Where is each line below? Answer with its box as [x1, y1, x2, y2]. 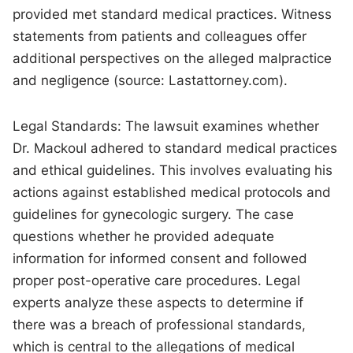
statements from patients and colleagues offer [13, 28, 307, 45]
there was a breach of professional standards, [13, 317, 307, 333]
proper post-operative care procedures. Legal [13, 273, 301, 289]
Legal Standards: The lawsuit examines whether [13, 118, 320, 135]
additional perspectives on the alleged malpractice [13, 50, 333, 67]
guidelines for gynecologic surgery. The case [13, 206, 295, 223]
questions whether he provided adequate [13, 229, 275, 245]
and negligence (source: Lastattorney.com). [13, 72, 288, 89]
